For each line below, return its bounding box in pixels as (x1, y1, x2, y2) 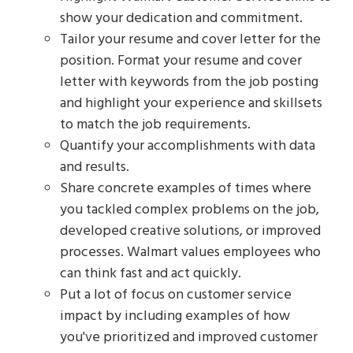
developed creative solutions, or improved (60, 219, 321, 243)
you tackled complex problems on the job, (60, 198, 319, 221)
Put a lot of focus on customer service (60, 283, 292, 307)
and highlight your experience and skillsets (60, 91, 322, 115)
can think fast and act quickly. (60, 262, 241, 285)
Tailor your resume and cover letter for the (60, 28, 321, 51)
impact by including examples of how (60, 304, 290, 328)
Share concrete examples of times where (60, 176, 311, 200)
